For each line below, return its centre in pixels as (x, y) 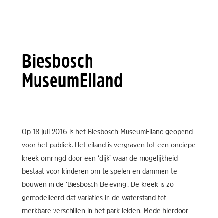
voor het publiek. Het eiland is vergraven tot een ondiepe (109, 146)
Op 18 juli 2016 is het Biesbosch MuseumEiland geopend (107, 133)
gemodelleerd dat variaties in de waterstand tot (94, 198)
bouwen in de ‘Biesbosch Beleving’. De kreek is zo (98, 185)
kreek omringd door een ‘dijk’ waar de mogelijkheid (100, 159)
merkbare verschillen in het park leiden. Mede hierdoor (105, 211)
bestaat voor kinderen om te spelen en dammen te (99, 172)
